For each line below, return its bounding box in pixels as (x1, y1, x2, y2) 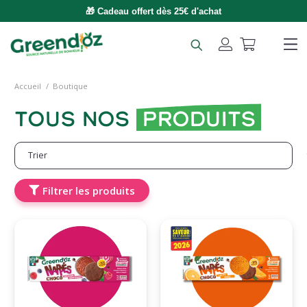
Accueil (14, 81, 41, 91)
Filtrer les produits (42, 183, 135, 197)
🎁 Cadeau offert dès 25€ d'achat (86, 5, 221, 16)
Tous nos (14, 105, 135, 132)
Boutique (53, 81, 88, 91)
